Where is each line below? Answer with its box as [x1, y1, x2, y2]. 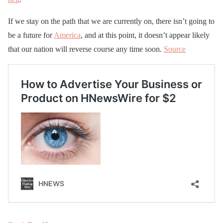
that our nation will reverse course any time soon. [8, 44, 164, 53]
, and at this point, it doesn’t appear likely [81, 30, 210, 39]
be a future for [8, 30, 54, 39]
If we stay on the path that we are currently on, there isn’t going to [8, 16, 215, 25]
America [54, 30, 81, 39]
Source [164, 44, 186, 53]
